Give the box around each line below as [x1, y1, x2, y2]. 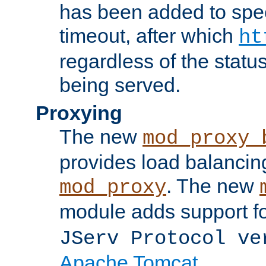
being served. [59, 73, 180, 96]
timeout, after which [59, 24, 239, 47]
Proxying [36, 101, 122, 124]
